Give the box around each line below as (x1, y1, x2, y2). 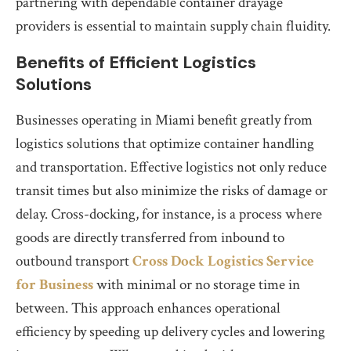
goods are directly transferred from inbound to (16, 228, 284, 248)
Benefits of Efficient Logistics (16, 51, 256, 74)
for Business (16, 275, 93, 295)
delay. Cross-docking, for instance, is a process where (16, 204, 322, 224)
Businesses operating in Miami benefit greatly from (16, 110, 313, 130)
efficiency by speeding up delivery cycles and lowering (16, 322, 325, 342)
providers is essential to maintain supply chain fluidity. (16, 16, 331, 36)
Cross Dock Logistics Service (132, 251, 314, 271)
